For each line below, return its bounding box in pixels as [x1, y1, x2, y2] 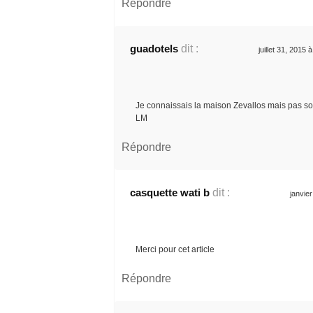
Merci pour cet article [136, 244, 214, 254]
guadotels [130, 42, 178, 54]
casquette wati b [130, 186, 210, 198]
